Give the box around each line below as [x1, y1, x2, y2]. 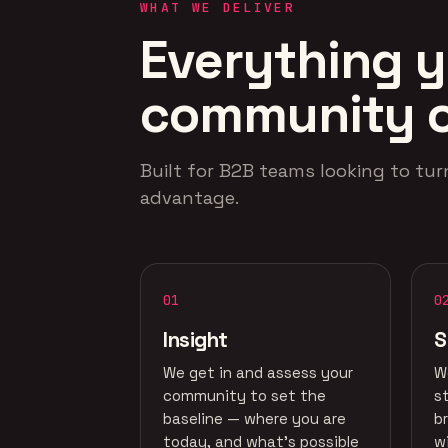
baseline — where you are [163, 409, 346, 428]
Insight [163, 326, 229, 353]
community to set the [163, 386, 326, 405]
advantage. [140, 186, 239, 209]
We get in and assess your [163, 363, 353, 382]
